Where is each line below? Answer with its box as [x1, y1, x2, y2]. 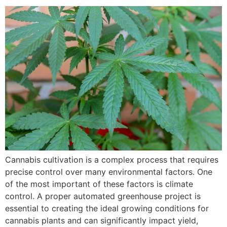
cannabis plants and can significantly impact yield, [5, 215, 198, 226]
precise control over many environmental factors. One [5, 167, 212, 177]
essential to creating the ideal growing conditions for [5, 203, 209, 214]
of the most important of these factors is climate [5, 179, 193, 190]
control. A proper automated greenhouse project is [5, 191, 201, 202]
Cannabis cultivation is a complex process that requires [5, 155, 218, 165]
